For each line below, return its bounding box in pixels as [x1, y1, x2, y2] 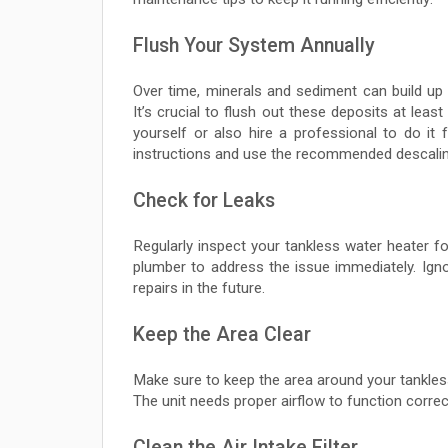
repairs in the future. [133, 279, 265, 298]
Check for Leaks [133, 189, 275, 213]
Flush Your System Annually [133, 34, 375, 58]
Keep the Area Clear [133, 323, 311, 347]
